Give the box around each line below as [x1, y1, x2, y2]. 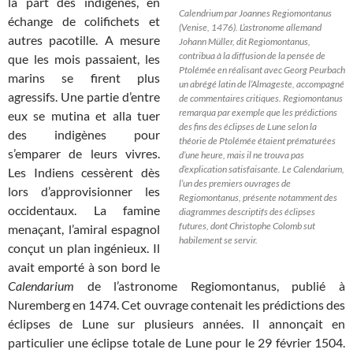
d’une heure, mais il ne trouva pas [179, 149, 304, 162]
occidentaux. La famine [8, 202, 160, 217]
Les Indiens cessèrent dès [8, 164, 160, 180]
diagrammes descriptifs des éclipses [179, 206, 315, 218]
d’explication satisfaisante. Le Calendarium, [179, 163, 344, 176]
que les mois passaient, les [8, 50, 160, 66]
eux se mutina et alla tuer [8, 107, 160, 123]
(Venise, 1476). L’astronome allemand [179, 21, 321, 34]
